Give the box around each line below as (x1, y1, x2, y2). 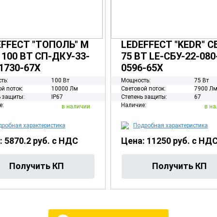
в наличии (62, 103, 90, 110)
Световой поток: (121, 85, 166, 92)
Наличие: (121, 102, 146, 108)
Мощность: (121, 77, 151, 84)
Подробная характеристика (133, 122, 208, 129)
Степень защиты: (121, 93, 167, 100)
